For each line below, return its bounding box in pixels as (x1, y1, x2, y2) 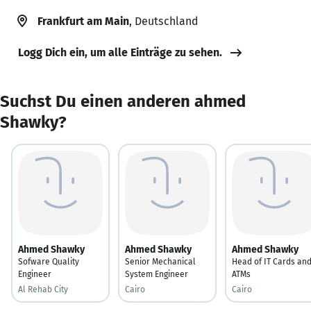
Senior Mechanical (125, 256, 196, 267)
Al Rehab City (18, 284, 68, 294)
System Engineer (125, 269, 188, 279)
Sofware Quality (18, 256, 79, 267)
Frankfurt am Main (37, 14, 129, 28)
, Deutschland (129, 14, 198, 28)
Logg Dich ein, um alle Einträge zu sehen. (18, 45, 222, 59)
